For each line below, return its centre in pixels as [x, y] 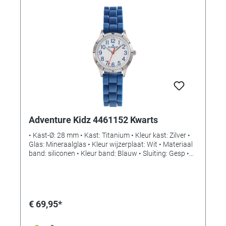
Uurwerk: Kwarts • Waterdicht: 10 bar [87, 163]
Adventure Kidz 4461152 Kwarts [93, 120]
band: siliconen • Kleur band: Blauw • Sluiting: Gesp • [109, 154]
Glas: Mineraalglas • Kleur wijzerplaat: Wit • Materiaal [111, 145]
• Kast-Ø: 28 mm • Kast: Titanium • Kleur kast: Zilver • [109, 135]
